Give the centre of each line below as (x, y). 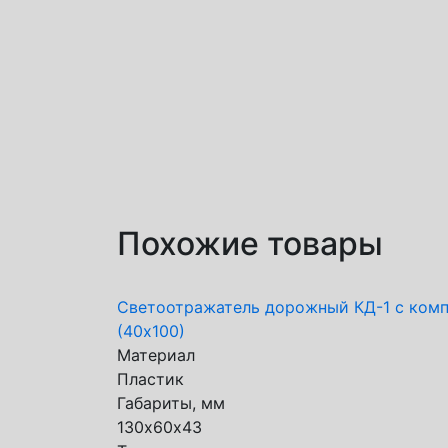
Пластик (150, 379)
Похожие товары (250, 243)
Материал (156, 355)
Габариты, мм (171, 403)
